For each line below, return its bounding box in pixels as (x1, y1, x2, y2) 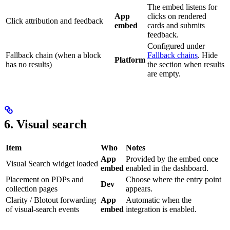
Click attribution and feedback (6, 16, 103, 25)
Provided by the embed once (126, 155, 218, 164)
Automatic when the (126, 196, 191, 205)
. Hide (198, 50, 218, 60)
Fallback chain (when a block (6, 50, 101, 60)
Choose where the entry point (126, 175, 221, 184)
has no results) (6, 60, 52, 69)
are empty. (147, 69, 181, 78)
